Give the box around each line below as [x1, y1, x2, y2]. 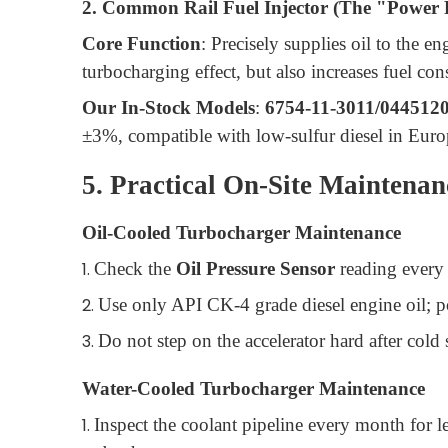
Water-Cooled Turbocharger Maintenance [82, 377, 425, 399]
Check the [94, 257, 176, 279]
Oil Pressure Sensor [176, 257, 335, 279]
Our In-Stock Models [82, 97, 255, 119]
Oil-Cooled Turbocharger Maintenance [82, 221, 401, 243]
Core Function [82, 33, 201, 55]
